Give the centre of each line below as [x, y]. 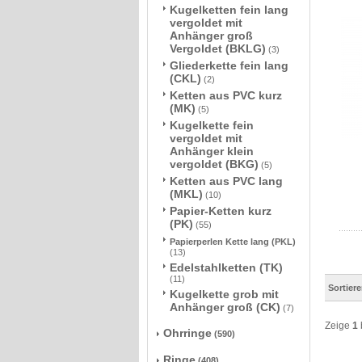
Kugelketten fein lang [229, 10]
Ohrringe [187, 333]
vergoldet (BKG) [214, 164]
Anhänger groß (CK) [225, 307]
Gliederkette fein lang [229, 65]
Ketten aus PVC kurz [226, 95]
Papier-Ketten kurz [221, 211]
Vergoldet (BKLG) [218, 48]
